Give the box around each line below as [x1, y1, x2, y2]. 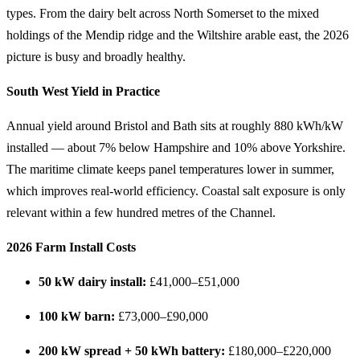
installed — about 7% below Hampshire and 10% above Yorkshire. [6, 141, 346, 154]
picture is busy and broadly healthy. [6, 50, 186, 63]
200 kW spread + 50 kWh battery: [39, 344, 225, 358]
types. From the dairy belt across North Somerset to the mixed [6, 6, 319, 20]
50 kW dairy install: [39, 275, 146, 288]
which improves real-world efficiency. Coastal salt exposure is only [6, 184, 346, 198]
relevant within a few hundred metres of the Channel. [6, 206, 276, 219]
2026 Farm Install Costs [6, 240, 136, 254]
